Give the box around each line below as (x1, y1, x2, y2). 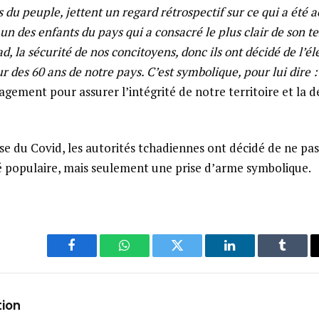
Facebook (70, 249, 121, 263)
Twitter (176, 249, 214, 263)
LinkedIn (229, 249, 276, 263)
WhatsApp (123, 249, 179, 263)
